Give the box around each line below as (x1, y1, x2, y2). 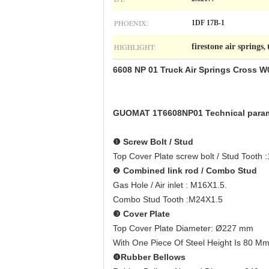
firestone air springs (192, 42, 264, 51)
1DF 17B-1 (192, 19, 225, 27)
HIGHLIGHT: (114, 42, 156, 52)
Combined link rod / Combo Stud (123, 166, 257, 175)
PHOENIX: (114, 18, 148, 28)
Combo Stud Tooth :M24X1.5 (113, 195, 223, 204)
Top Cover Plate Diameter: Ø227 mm (113, 223, 253, 233)
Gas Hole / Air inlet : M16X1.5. (113, 180, 227, 190)
